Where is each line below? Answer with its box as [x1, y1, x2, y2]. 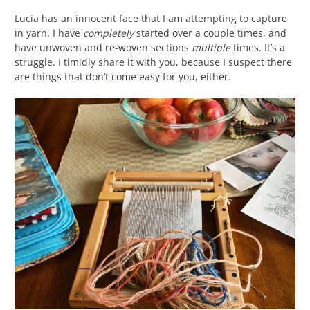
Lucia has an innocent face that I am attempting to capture [15, 12, 287, 26]
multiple [192, 41, 230, 55]
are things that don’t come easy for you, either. [15, 70, 231, 84]
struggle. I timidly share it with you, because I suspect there [15, 55, 292, 69]
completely [83, 26, 134, 40]
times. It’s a [230, 41, 285, 55]
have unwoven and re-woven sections [15, 41, 192, 55]
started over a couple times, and [134, 26, 286, 40]
